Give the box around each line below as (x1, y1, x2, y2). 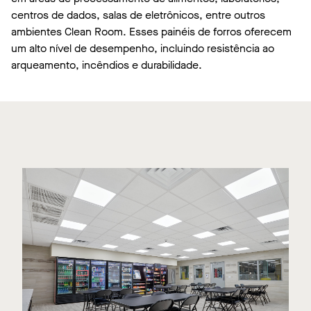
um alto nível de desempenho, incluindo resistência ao (11, 41, 274, 56)
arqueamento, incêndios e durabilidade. (11, 58, 202, 72)
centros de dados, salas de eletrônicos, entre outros (11, 8, 265, 22)
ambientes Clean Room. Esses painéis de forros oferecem (11, 24, 292, 39)
